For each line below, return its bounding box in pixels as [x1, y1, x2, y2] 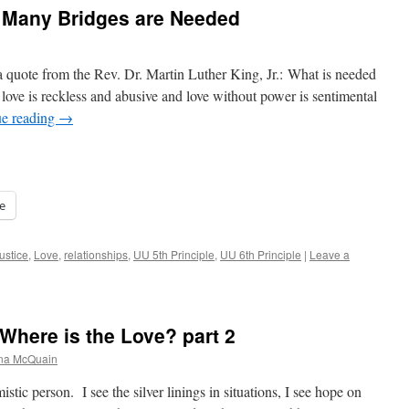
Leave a [309, 246, 350, 262]
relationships [64, 246, 128, 262]
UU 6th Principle [220, 246, 301, 262]
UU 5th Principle [133, 246, 215, 262]
